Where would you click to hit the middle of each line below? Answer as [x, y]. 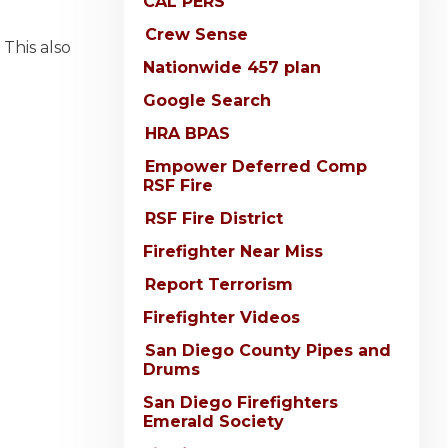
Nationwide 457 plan [232, 68]
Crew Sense [196, 35]
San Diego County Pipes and [268, 351]
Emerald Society [213, 422]
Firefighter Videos [221, 318]
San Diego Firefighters [240, 403]
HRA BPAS [187, 134]
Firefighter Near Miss [233, 252]
